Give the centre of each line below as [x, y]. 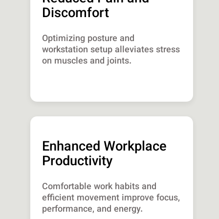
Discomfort [76, 14]
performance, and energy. [93, 210]
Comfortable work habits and [99, 187]
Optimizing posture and [88, 39]
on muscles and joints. [87, 62]
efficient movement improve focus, [111, 199]
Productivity [77, 162]
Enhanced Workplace [105, 148]
